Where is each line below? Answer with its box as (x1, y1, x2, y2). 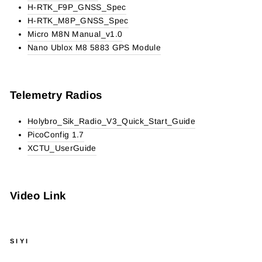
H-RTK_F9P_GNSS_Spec (27, 3, 126, 12)
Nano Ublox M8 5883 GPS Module (27, 43, 161, 52)
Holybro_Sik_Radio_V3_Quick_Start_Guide (27, 117, 196, 126)
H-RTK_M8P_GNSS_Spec (27, 16, 129, 25)
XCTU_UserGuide (27, 144, 96, 153)
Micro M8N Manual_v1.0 (27, 30, 123, 39)
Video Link (10, 189, 66, 202)
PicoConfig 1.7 (27, 130, 84, 139)
